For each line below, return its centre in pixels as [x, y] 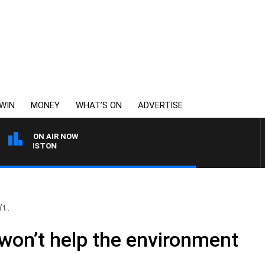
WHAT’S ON [99, 105]
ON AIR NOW [56, 136]
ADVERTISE [160, 105]
